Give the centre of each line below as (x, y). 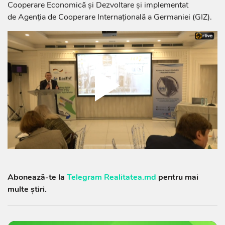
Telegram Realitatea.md (111, 178)
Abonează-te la (37, 178)
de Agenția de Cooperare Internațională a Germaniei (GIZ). (110, 17)
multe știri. (27, 190)
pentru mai (177, 178)
